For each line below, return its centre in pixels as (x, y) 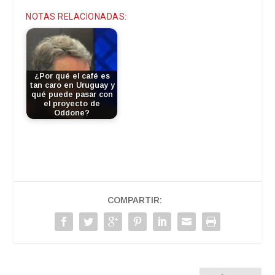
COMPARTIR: (134, 200)
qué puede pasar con (72, 94)
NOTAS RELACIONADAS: (76, 16)
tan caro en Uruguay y (72, 85)
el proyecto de (72, 103)
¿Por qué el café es (72, 76)
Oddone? (72, 113)
